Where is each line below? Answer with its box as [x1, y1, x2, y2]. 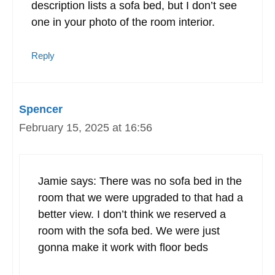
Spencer [19, 103, 63, 115]
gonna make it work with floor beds [38, 241, 208, 254]
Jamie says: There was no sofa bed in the [38, 174, 242, 187]
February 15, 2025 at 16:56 [19, 121, 152, 134]
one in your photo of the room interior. [31, 15, 215, 28]
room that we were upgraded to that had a [38, 191, 243, 204]
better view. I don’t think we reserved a [38, 207, 226, 220]
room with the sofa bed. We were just [38, 224, 220, 237]
